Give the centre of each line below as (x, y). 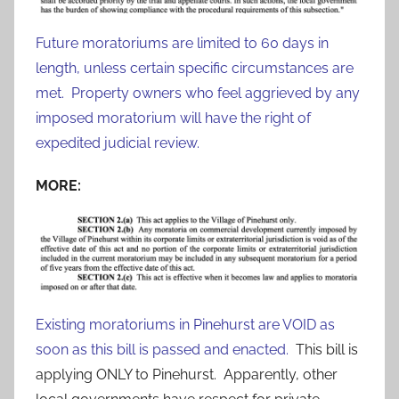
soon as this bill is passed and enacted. (162, 349)
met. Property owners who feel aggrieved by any (198, 94)
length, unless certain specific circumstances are (195, 69)
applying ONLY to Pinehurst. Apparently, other (187, 374)
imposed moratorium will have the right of (173, 118)
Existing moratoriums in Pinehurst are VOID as (185, 324)
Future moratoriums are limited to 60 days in (182, 44)
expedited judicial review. (119, 143)
